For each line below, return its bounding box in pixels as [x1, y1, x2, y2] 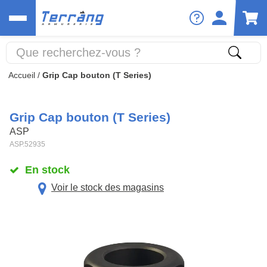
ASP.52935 [10, 140, 45, 148]
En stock [24, 163, 70, 176]
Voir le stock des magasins [51, 182, 164, 193]
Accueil [8, 70, 35, 80]
